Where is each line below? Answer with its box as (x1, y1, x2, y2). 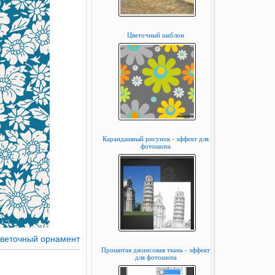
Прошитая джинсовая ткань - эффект (101, 246, 210, 254)
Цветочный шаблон (127, 31, 184, 39)
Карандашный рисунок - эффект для (103, 135, 209, 142)
